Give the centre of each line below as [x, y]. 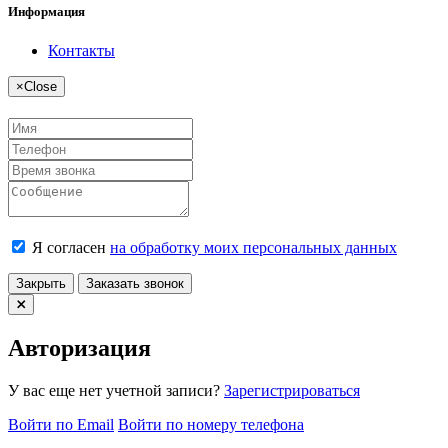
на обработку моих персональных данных [253, 248]
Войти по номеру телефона [211, 425]
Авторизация [79, 348]
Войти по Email [61, 425]
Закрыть [41, 284]
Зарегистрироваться [292, 391]
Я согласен [69, 248]
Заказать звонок [135, 284]
